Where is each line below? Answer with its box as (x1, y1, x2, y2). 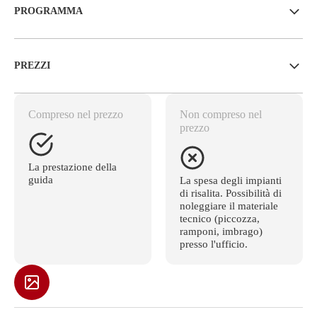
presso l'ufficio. (180, 238, 248, 250)
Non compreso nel (180, 108, 262, 120)
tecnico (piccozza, (180, 212, 260, 224)
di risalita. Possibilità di (180, 187, 282, 199)
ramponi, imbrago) (180, 225, 263, 237)
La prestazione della (28, 161, 117, 173)
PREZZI (14, 59, 50, 71)
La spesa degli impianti (180, 174, 282, 186)
